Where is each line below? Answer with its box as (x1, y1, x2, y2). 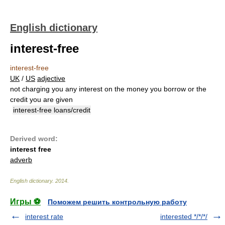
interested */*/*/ (160, 212, 207, 220)
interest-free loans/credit (13, 106, 90, 114)
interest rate (25, 212, 63, 220)
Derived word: (10, 135, 58, 143)
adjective (37, 74, 65, 82)
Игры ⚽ (10, 197, 41, 206)
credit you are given (10, 95, 73, 103)
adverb (10, 156, 32, 164)
